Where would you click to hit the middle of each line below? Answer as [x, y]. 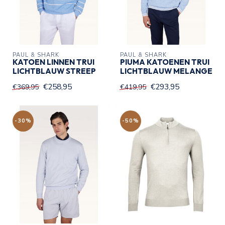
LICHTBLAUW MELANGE [166, 71]
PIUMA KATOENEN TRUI [165, 62]
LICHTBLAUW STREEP [54, 71]
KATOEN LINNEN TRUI [53, 62]
